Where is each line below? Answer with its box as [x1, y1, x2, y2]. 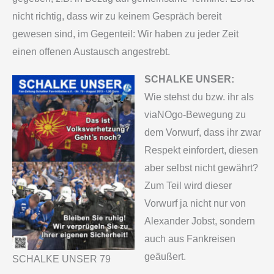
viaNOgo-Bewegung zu [144, 109, 246, 120]
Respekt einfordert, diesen [144, 145, 258, 156]
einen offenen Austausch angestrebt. [12, 46, 170, 57]
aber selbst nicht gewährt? [144, 163, 258, 174]
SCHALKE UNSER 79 [12, 254, 111, 265]
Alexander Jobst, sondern [144, 216, 255, 227]
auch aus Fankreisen [144, 234, 235, 245]
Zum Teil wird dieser [144, 180, 232, 191]
